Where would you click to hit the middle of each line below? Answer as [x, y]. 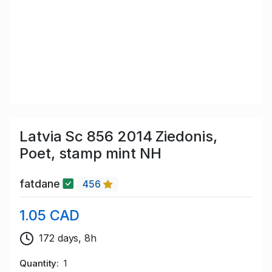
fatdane [41, 184]
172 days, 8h [68, 238]
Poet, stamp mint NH [90, 153]
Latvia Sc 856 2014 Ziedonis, [118, 136]
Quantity [38, 263]
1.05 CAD [50, 216]
